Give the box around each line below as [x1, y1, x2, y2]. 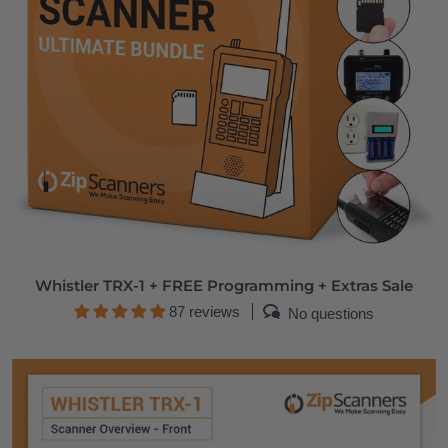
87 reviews [169, 303, 240, 321]
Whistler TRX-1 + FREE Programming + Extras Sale [35, 276, 413, 296]
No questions [288, 304, 374, 322]
